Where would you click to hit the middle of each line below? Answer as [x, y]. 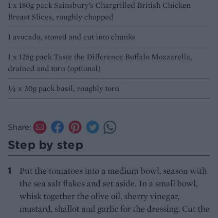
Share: [19, 127]
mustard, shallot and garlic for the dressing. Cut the [115, 208]
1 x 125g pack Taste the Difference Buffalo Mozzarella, [100, 56]
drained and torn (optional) [54, 68]
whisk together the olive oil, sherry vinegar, [100, 196]
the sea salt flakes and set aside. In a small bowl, [109, 183]
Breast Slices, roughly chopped [61, 17]
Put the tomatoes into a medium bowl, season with [113, 170]
